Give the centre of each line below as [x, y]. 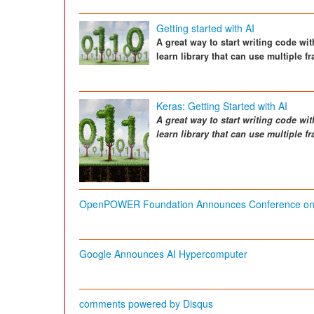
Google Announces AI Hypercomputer [163, 254]
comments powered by [131, 304]
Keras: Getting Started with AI [222, 106]
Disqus [198, 304]
